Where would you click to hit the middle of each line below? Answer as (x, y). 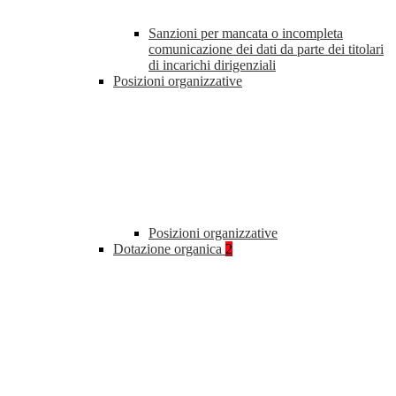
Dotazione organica (169, 249)
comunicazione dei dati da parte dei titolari (266, 49)
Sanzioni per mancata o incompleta (246, 34)
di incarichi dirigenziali (212, 65)
